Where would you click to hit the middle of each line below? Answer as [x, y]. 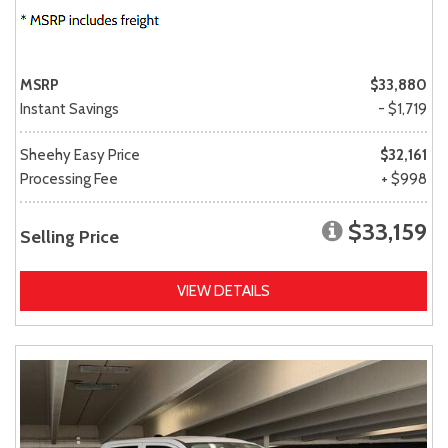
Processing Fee [69, 178]
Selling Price [69, 236]
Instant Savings [69, 108]
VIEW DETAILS [223, 290]
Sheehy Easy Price [80, 154]
